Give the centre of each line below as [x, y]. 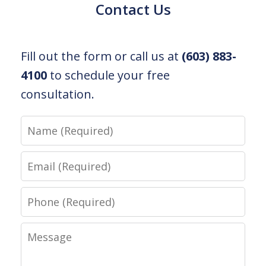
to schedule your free [108, 75]
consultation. [58, 94]
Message [47, 232]
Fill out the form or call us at [101, 56]
